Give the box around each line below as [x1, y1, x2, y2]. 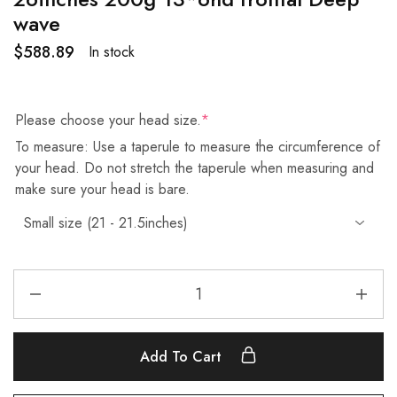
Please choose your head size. [15, 109, 201, 130]
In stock [89, 42, 135, 63]
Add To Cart [140, 346, 226, 367]
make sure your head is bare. [15, 178, 190, 199]
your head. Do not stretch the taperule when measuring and [15, 157, 374, 178]
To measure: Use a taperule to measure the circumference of [15, 136, 380, 157]
